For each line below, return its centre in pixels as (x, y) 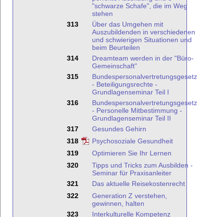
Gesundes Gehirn (119, 129)
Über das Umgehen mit (128, 24)
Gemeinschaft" (115, 66)
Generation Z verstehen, (130, 196)
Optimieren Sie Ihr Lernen (132, 153)
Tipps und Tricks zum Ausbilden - (142, 165)
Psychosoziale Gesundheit (132, 141)
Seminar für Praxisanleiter (132, 173)
